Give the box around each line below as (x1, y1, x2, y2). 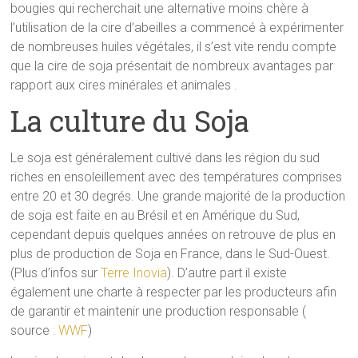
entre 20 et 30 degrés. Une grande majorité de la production (10, 188, 346, 204)
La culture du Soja (10, 101, 250, 140)
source (10, 322, 54, 338)
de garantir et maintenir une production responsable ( (10, 303, 307, 319)
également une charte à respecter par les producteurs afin (10, 284, 337, 300)
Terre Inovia (101, 265, 168, 280)
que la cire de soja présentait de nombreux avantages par (10, 58, 334, 74)
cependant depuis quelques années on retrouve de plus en (10, 226, 336, 242)
